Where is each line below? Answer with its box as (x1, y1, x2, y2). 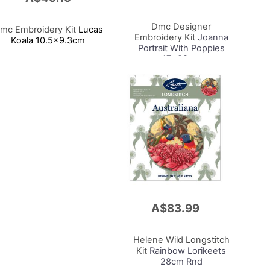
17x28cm (162, 53, 201, 64)
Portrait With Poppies (137, 42, 225, 54)
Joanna (195, 31, 228, 43)
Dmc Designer (151, 20, 212, 32)
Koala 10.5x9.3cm (11, 34, 86, 46)
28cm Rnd (160, 256, 202, 268)
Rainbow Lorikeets (147, 245, 227, 257)
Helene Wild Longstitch (133, 234, 230, 246)
